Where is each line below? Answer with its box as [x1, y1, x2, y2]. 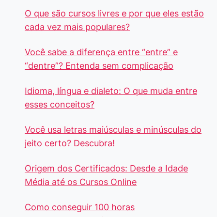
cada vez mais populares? [25, 22, 130, 32]
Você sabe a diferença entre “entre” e [25, 47, 178, 58]
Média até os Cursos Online [25, 177, 137, 187]
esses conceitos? [25, 99, 94, 110]
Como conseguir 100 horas [25, 202, 135, 213]
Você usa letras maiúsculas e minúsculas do [25, 124, 201, 135]
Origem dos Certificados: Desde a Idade [25, 163, 188, 174]
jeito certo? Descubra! [25, 138, 115, 149]
